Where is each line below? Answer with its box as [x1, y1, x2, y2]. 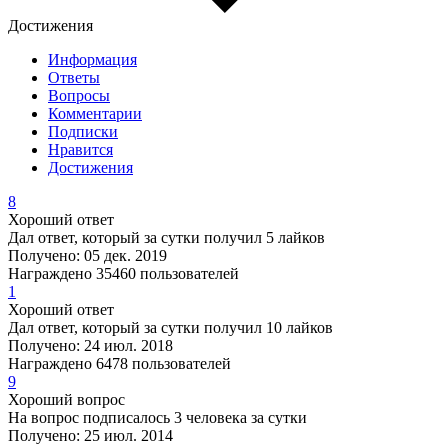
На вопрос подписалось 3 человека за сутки [8, 409, 307, 427]
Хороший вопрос [8, 391, 125, 409]
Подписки [48, 123, 118, 141]
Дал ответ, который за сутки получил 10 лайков [8, 319, 333, 337]
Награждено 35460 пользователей [8, 265, 239, 283]
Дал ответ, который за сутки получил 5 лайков [8, 229, 325, 247]
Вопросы [48, 87, 110, 105]
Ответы [48, 69, 100, 87]
